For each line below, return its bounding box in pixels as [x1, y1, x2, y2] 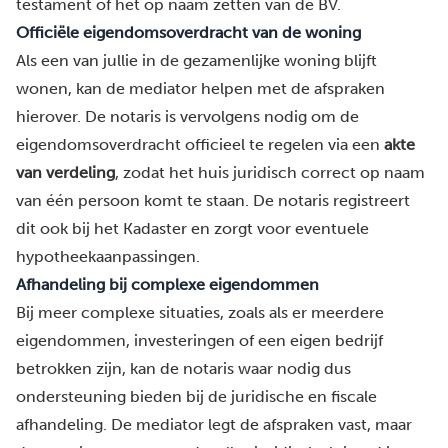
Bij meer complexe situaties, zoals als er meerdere [16, 303, 384, 322]
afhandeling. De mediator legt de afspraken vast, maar [16, 415, 412, 434]
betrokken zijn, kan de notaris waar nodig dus [16, 359, 351, 378]
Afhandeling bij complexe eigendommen [16, 275, 319, 294]
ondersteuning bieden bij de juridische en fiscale [16, 387, 377, 406]
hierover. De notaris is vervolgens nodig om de [16, 107, 359, 126]
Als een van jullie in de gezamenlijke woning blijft [16, 51, 377, 70]
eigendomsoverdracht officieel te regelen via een [16, 135, 384, 154]
